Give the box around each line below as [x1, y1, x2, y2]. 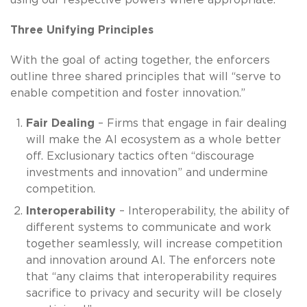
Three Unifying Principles [10, 24, 153, 36]
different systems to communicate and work [25, 221, 271, 233]
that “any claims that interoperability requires [25, 271, 277, 282]
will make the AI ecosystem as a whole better [25, 134, 281, 145]
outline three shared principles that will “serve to [10, 71, 281, 82]
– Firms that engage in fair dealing [94, 117, 286, 129]
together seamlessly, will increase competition [25, 238, 282, 249]
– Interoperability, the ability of [119, 205, 290, 217]
